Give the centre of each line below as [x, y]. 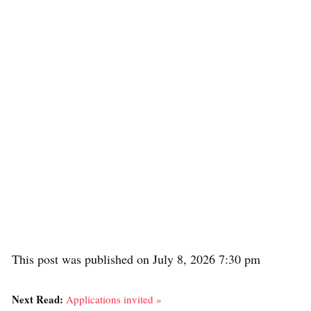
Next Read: [39, 299]
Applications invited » [114, 299]
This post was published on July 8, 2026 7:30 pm [136, 259]
